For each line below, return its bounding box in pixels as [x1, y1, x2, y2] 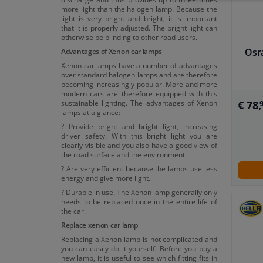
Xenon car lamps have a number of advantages [61, 60, 217, 70]
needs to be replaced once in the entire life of [61, 196, 217, 206]
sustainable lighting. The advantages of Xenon [61, 97, 217, 107]
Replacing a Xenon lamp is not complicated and [61, 234, 217, 244]
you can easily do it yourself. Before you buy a [61, 243, 217, 253]
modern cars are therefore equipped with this [61, 88, 217, 98]
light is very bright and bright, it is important [61, 13, 217, 23]
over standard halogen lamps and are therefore [61, 69, 217, 79]
